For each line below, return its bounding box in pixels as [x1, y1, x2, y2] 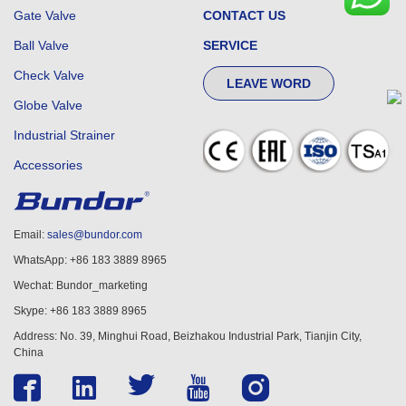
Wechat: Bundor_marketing [14, 279, 148, 293]
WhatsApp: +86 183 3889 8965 [14, 254, 167, 267]
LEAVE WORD [227, 75, 311, 91]
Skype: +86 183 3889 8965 [14, 304, 147, 318]
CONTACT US [203, 7, 285, 23]
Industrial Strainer [14, 127, 115, 142]
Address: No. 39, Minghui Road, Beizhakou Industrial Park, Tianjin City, [14, 330, 362, 343]
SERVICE [203, 37, 257, 53]
